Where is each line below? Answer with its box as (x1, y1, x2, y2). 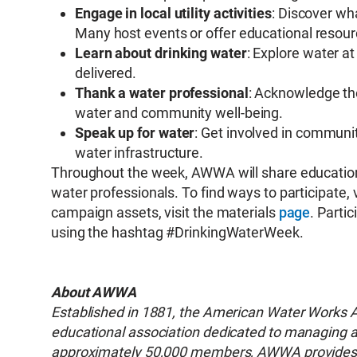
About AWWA (51, 284, 137, 300)
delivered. (75, 65, 137, 81)
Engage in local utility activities (75, 5, 272, 22)
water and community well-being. (75, 104, 284, 121)
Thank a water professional (75, 84, 249, 101)
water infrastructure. (75, 144, 204, 161)
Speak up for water (75, 124, 195, 141)
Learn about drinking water (75, 45, 247, 61)
